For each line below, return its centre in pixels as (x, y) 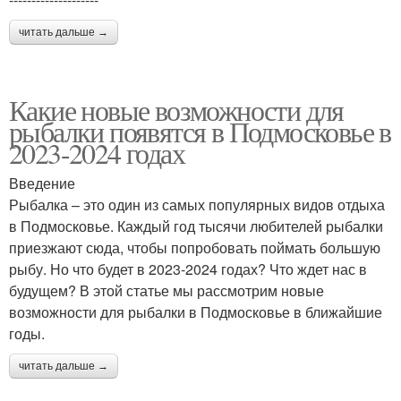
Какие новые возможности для (176, 110)
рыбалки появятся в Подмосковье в (200, 131)
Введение (42, 183)
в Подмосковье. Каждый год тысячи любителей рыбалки (196, 226)
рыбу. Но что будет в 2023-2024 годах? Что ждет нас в (188, 269)
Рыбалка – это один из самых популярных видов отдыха (197, 205)
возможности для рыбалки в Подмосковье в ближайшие (196, 312)
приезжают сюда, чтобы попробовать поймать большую (195, 247)
